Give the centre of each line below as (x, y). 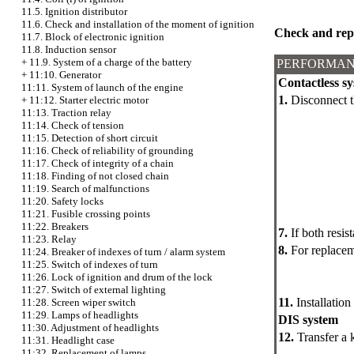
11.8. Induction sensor (69, 49)
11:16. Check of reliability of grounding (107, 151)
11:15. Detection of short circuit (90, 138)
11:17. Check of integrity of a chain (98, 163)
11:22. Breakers (55, 226)
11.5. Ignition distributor (74, 11)
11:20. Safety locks (62, 201)
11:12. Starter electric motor (89, 100)
